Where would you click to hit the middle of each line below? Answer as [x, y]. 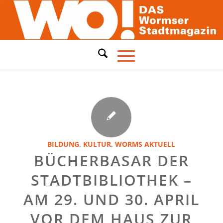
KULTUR [97, 144]
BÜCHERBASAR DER [111, 161]
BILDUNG [63, 144]
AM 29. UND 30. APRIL [111, 199]
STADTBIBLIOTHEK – [111, 180]
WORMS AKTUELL [145, 144]
